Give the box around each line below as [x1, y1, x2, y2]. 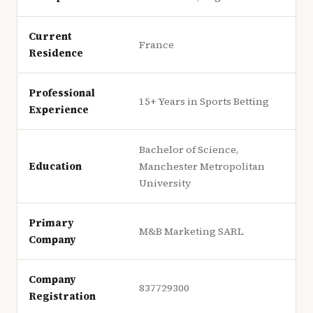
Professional [29, 86, 95, 100]
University [139, 176, 191, 190]
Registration [29, 289, 96, 303]
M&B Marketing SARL [139, 224, 244, 238]
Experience [29, 103, 89, 117]
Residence [29, 46, 83, 60]
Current [29, 29, 72, 43]
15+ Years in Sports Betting [139, 94, 269, 108]
